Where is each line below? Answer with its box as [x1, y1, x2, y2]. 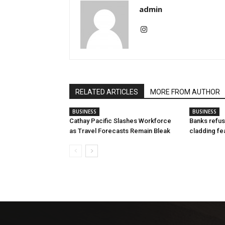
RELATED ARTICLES [75, 88, 138, 96]
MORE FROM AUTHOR [150, 88, 220, 96]
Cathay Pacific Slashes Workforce [69, 117, 171, 125]
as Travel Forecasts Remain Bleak [69, 127, 170, 135]
